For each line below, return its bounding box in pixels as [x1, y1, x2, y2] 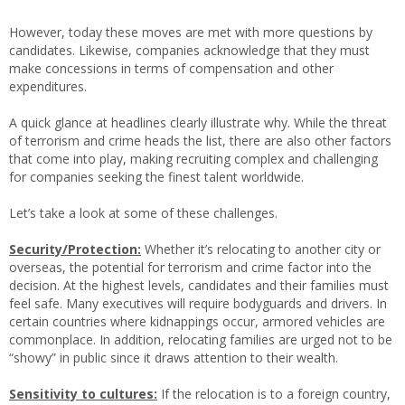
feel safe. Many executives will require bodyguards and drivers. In [9, 295, 387, 312]
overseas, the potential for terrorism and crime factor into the [9, 259, 372, 276]
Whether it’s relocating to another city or [141, 240, 381, 258]
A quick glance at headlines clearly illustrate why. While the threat [9, 114, 387, 131]
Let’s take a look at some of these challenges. [9, 204, 278, 221]
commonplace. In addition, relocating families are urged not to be [9, 331, 392, 348]
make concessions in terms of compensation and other [9, 60, 334, 77]
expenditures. [9, 78, 87, 95]
